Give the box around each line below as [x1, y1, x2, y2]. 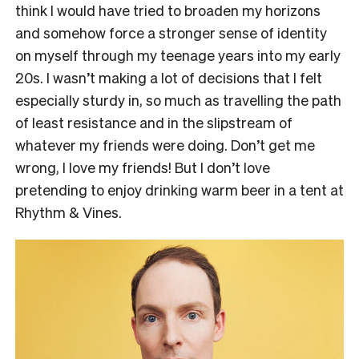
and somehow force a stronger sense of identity [15, 23, 327, 42]
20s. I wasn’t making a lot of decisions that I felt [15, 68, 322, 87]
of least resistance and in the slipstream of [15, 113, 292, 132]
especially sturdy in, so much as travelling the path [15, 91, 341, 110]
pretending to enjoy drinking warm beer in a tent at [15, 180, 344, 200]
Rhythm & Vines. [15, 203, 122, 222]
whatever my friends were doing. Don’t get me [15, 135, 315, 155]
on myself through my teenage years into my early [15, 46, 341, 65]
